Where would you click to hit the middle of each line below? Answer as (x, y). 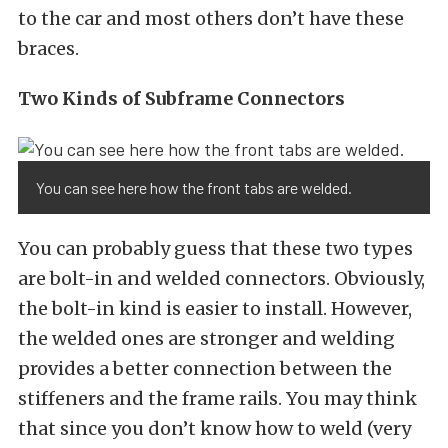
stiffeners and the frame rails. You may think (217, 398)
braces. (48, 49)
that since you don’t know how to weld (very (214, 428)
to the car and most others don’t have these (211, 19)
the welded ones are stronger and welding (206, 338)
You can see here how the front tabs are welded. (194, 187)
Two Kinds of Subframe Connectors (181, 99)
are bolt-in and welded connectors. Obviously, (221, 278)
